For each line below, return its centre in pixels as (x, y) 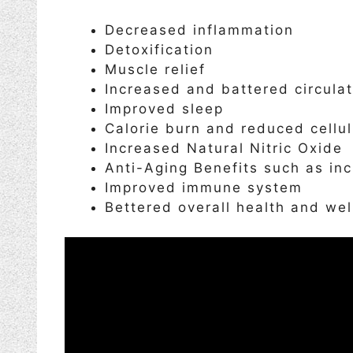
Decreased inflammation (199, 30)
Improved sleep (164, 108)
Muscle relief (155, 69)
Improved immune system (204, 187)
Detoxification (159, 49)
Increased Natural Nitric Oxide (224, 148)
